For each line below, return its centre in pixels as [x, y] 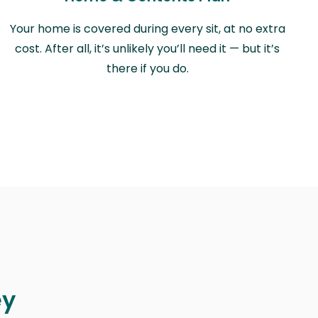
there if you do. [147, 68]
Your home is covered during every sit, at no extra [147, 28]
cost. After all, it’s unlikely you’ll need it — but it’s [148, 48]
